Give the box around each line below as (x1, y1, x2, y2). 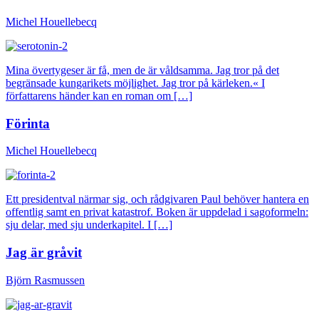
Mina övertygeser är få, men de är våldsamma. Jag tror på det (6, 63, 279, 76)
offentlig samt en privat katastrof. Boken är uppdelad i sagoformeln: (6, 206, 308, 219)
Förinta (6, 115, 50, 131)
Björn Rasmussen (6, 273, 85, 286)
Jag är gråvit (6, 244, 82, 260)
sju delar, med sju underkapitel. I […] (6, 219, 172, 231)
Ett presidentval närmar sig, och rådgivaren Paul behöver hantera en (6, 193, 309, 206)
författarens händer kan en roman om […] (6, 89, 192, 102)
